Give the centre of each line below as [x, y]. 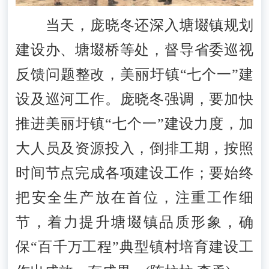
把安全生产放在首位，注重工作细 [134, 198]
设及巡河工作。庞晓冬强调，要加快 [134, 99]
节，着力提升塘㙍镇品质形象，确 [134, 222]
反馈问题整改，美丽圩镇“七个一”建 [134, 75]
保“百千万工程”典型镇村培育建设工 [134, 247]
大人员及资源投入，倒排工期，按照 [134, 149]
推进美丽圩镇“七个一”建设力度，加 [134, 124]
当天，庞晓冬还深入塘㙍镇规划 [134, 26]
